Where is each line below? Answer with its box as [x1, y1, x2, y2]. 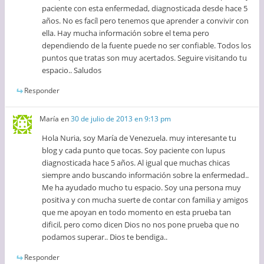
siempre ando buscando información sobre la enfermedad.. [42, 170, 249, 181]
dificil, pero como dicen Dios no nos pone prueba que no [42, 219, 240, 230]
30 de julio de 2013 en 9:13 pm [71, 114, 171, 124]
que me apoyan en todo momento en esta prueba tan [42, 207, 232, 218]
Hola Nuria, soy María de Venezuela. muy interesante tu [42, 133, 237, 144]
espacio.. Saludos [42, 64, 102, 75]
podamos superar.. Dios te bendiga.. [42, 232, 168, 243]
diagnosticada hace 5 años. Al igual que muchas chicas [42, 157, 230, 169]
